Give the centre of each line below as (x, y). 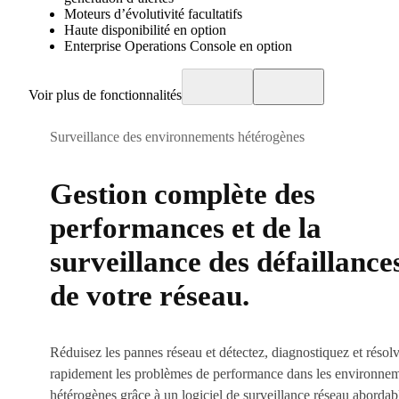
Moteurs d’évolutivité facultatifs (153, 14)
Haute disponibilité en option (145, 30)
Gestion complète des (183, 194)
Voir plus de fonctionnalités (105, 95)
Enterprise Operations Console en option (178, 46)
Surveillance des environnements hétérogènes (177, 137)
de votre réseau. (150, 295)
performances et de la (186, 228)
